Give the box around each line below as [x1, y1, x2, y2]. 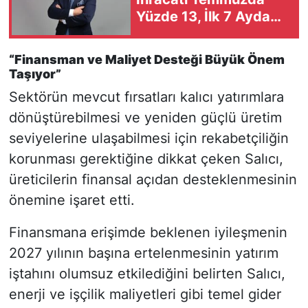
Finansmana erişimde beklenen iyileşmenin [8, 224, 287, 241]
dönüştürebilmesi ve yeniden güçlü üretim [8, 109, 282, 126]
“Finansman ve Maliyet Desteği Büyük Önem [8, 52, 285, 67]
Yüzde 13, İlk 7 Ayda [136, 8, 270, 25]
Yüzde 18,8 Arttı [136, 25, 244, 43]
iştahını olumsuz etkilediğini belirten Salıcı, [8, 265, 285, 283]
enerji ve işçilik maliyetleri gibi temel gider [8, 286, 281, 303]
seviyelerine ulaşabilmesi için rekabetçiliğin [8, 130, 289, 147]
